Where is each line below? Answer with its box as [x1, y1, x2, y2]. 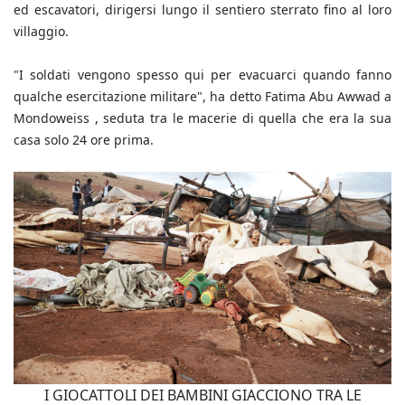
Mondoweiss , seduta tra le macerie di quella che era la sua [14, 108, 391, 127]
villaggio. [14, 22, 72, 40]
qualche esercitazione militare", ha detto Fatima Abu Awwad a [14, 87, 391, 105]
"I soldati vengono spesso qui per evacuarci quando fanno [14, 65, 391, 83]
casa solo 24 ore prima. [14, 130, 157, 148]
